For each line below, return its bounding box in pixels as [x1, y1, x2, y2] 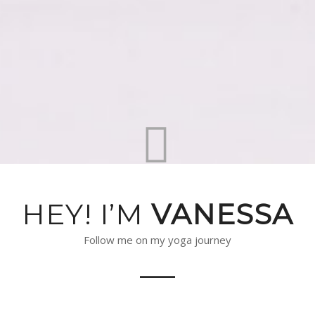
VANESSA [150, 197, 293, 231]
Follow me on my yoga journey [83, 232, 231, 247]
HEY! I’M [21, 197, 151, 231]
